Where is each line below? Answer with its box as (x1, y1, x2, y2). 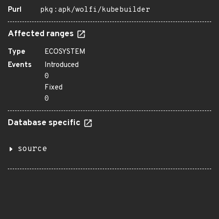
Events (8, 61, 32, 70)
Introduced (44, 61, 79, 70)
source (18, 144, 47, 154)
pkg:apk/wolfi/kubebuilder (40, 5, 150, 15)
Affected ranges (8, 29, 76, 40)
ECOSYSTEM (44, 47, 86, 57)
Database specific (8, 118, 83, 129)
